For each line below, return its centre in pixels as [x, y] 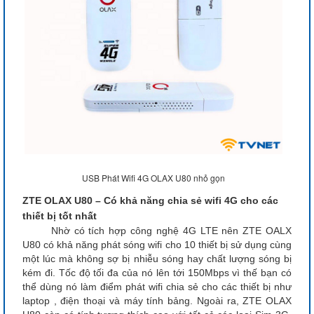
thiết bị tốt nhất [60, 216]
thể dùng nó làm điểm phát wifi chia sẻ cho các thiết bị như [157, 286]
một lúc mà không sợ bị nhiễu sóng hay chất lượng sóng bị [157, 258]
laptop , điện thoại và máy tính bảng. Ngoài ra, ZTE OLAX [157, 300]
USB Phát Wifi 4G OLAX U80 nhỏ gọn [153, 177]
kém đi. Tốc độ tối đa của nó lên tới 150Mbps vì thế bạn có [157, 272]
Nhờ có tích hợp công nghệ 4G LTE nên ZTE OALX [157, 230]
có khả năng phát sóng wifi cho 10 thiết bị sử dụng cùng [168, 244]
